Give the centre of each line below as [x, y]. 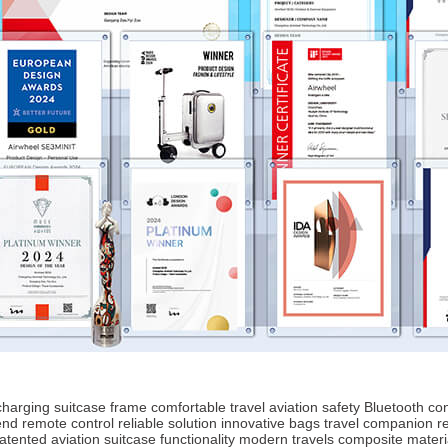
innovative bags [270, 422]
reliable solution [167, 422]
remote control [68, 422]
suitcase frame [100, 406]
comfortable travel [208, 406]
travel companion [378, 422]
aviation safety [314, 406]
